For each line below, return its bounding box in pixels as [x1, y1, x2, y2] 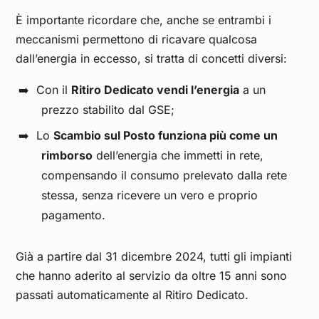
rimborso [41, 148, 93, 163]
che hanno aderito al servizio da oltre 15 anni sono [16, 268, 288, 283]
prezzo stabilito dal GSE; [41, 103, 175, 117]
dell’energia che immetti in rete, [93, 148, 264, 163]
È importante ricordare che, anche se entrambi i [16, 13, 272, 28]
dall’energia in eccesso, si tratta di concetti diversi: [16, 51, 291, 66]
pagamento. [41, 208, 106, 223]
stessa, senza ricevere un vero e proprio [41, 188, 258, 203]
